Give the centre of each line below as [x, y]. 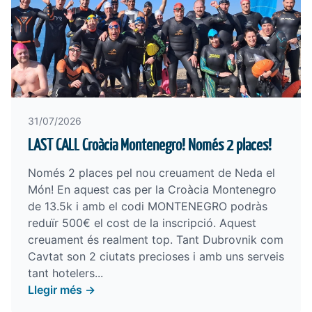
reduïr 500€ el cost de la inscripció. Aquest [142, 223]
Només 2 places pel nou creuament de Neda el [151, 173]
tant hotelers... [65, 273]
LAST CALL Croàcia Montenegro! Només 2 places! [150, 145]
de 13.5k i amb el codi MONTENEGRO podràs [148, 206]
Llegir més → [62, 290]
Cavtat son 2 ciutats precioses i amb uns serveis [156, 256]
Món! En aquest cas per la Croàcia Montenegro [152, 189]
